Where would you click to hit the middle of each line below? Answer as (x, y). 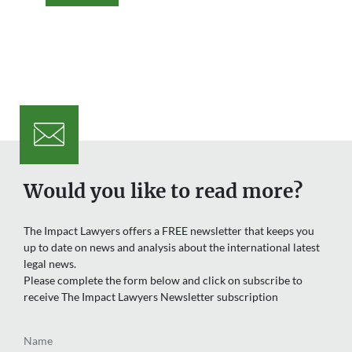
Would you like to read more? (163, 191)
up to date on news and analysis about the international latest (172, 247)
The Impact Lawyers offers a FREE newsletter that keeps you (169, 230)
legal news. (50, 263)
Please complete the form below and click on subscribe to (163, 280)
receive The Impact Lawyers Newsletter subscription (151, 296)
